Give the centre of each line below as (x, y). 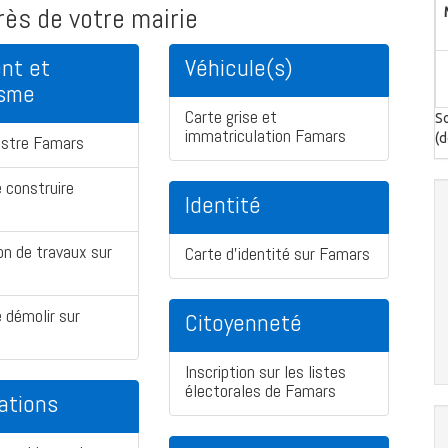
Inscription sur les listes (265, 372)
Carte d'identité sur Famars (277, 254)
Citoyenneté (243, 323)
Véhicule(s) (239, 68)
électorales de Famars (260, 391)
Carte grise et (231, 117)
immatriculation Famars (265, 136)
